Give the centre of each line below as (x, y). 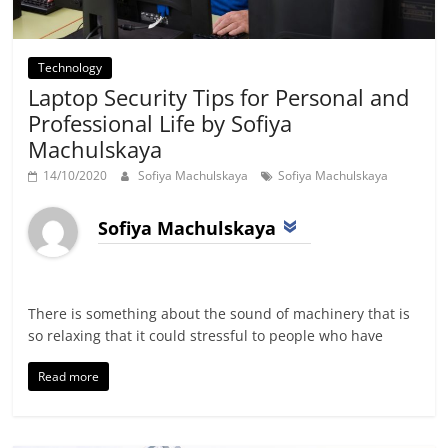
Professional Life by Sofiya (160, 123)
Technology (70, 68)
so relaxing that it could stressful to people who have (206, 336)
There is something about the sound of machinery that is (219, 314)
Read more (69, 377)
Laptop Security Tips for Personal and (219, 97)
